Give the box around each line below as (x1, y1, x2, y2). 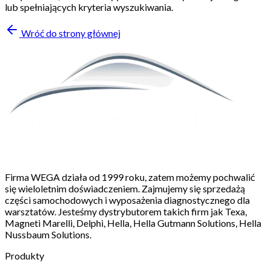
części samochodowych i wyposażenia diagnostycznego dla (5, 194, 250, 206)
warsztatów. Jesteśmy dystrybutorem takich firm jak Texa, (5, 205, 247, 217)
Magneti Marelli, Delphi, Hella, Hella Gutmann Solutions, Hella (5, 217, 261, 229)
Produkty (5, 249, 44, 261)
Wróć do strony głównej (21, 27, 120, 39)
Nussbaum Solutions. (5, 228, 91, 240)
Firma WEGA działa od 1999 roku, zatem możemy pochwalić (5, 171, 255, 183)
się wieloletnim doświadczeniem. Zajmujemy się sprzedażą (5, 182, 245, 194)
